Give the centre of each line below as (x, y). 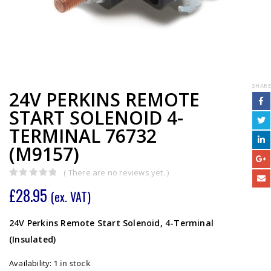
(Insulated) (33, 239)
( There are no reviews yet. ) (116, 172)
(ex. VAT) (71, 197)
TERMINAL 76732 (83, 136)
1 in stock (72, 263)
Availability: (31, 263)
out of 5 (31, 184)
